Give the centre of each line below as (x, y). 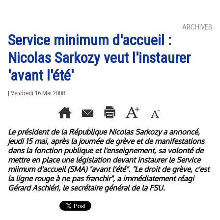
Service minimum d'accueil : (90, 40)
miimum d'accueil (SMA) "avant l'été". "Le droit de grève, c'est (109, 169)
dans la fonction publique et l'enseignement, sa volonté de (106, 151)
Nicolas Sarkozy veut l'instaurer (99, 58)
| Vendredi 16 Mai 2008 (36, 93)
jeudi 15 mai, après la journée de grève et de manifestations (106, 141)
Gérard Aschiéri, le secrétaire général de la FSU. (86, 188)
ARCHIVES (197, 27)
